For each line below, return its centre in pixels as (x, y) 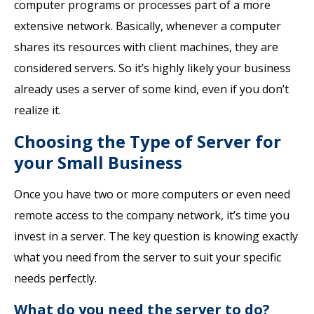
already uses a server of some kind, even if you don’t (151, 89)
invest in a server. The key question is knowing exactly (156, 236)
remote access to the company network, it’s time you (152, 215)
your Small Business (98, 162)
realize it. (37, 110)
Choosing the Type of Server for (148, 141)
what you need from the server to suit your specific (148, 257)
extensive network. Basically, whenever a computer (148, 26)
